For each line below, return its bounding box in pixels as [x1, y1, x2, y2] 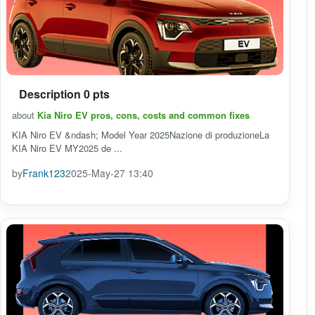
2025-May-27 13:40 [65, 166, 153, 180]
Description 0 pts [19, 86, 110, 102]
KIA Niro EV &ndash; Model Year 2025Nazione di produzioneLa [12, 128, 269, 141]
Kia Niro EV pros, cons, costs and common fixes [37, 108, 250, 122]
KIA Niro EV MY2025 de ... [12, 141, 122, 155]
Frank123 [22, 166, 65, 180]
